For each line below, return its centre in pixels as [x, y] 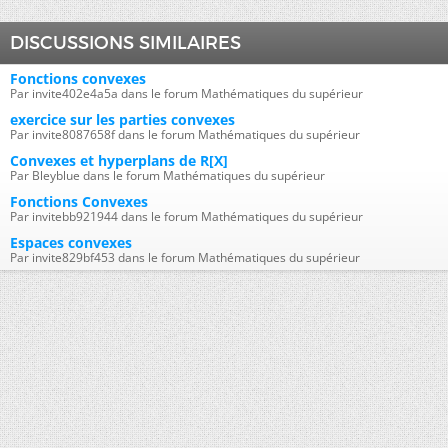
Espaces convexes [71, 242]
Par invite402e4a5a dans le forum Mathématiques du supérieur [186, 93]
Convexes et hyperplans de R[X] [119, 160]
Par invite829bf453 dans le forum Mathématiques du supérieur [185, 257]
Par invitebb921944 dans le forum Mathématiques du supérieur [186, 216]
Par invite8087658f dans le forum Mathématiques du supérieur [185, 134]
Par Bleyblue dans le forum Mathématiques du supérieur [167, 175]
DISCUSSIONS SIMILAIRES [125, 43]
